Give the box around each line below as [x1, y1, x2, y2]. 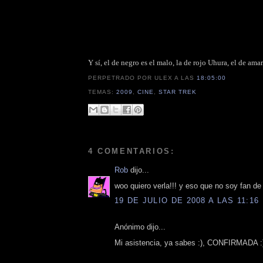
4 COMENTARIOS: [88, 147, 175, 156]
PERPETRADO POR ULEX [88, 75, 175, 82]
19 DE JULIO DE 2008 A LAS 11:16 [114, 196, 259, 205]
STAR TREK [159, 88, 197, 95]
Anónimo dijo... [114, 222, 166, 232]
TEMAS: [88, 88, 117, 95]
